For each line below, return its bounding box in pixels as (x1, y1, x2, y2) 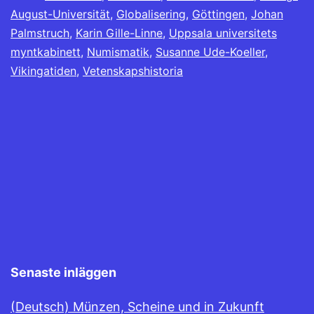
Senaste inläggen (11, 265, 116, 280)
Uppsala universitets (169, 26, 277, 41)
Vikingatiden (11, 64, 76, 78)
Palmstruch (11, 26, 69, 41)
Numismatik (87, 45, 149, 60)
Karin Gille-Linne (76, 26, 163, 41)
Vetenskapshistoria (83, 64, 183, 78)
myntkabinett (11, 45, 81, 60)
